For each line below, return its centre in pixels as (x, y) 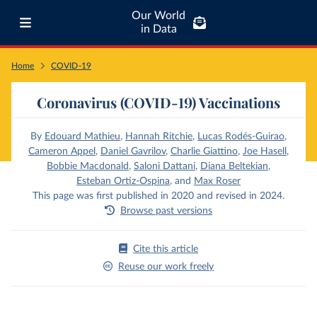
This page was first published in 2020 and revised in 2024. (158, 196)
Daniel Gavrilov (133, 151)
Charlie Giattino (204, 151)
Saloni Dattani (165, 166)
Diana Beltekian (234, 166)
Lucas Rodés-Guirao (241, 137)
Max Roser (217, 181)
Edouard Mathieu (82, 137)
